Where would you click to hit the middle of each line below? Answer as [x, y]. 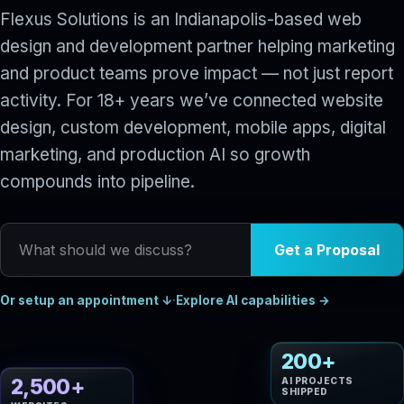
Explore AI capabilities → [253, 300]
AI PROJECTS [317, 376]
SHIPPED [305, 386]
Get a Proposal [327, 250]
